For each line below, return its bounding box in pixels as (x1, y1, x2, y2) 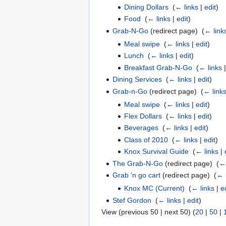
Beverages (124, 124, 158, 132)
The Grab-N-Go (112, 159, 163, 167)
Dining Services (112, 75, 162, 84)
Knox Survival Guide (124, 147, 189, 156)
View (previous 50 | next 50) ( (101, 208, 195, 216)
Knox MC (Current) (124, 184, 185, 193)
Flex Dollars (124, 112, 162, 121)
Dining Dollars (124, 3, 168, 11)
